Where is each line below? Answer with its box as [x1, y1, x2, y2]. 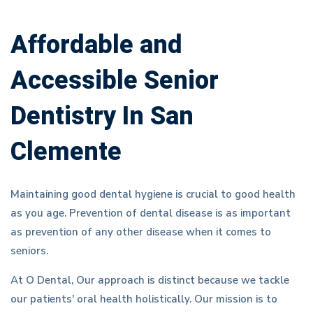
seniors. [10, 244, 48, 259]
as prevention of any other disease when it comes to [10, 225, 271, 240]
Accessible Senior [10, 62, 219, 100]
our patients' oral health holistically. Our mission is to [10, 292, 277, 307]
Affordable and [10, 27, 182, 64]
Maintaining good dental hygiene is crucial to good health [10, 187, 296, 202]
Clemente [10, 133, 122, 171]
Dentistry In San [10, 98, 194, 136]
